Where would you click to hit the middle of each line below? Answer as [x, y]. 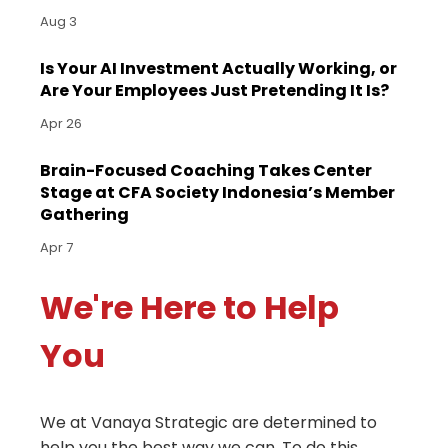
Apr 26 [61, 123]
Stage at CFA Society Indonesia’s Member [217, 192]
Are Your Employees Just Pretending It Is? [214, 90]
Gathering [84, 214]
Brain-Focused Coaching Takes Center [206, 170]
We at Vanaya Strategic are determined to [208, 422]
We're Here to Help [189, 307]
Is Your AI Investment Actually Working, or [218, 68]
